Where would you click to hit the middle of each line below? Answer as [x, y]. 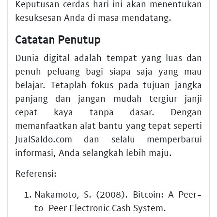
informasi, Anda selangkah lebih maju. [93, 153]
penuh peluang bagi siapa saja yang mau [108, 71]
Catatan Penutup [58, 39]
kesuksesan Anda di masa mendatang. [93, 17]
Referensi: [36, 173]
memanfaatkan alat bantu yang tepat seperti [108, 125]
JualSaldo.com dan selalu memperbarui [108, 139]
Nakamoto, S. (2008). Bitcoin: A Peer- [118, 194]
